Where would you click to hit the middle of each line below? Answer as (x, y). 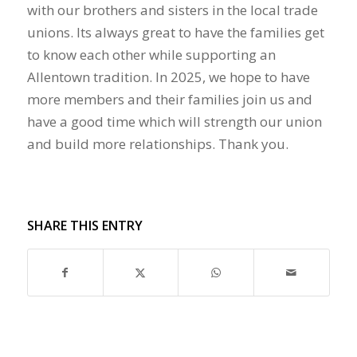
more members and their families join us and (169, 100)
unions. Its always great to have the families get (175, 33)
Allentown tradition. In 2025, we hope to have (168, 77)
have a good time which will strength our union (174, 122)
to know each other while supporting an (151, 55)
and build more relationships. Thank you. (157, 144)
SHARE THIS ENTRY (84, 225)
